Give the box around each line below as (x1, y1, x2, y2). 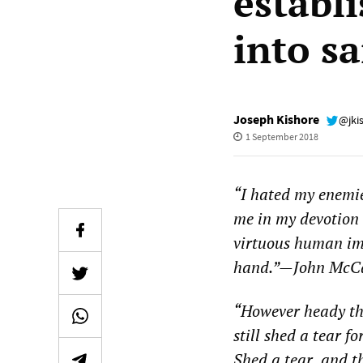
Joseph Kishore (233, 111, 319, 127)
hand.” (233, 256, 279, 278)
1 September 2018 (245, 130, 318, 143)
